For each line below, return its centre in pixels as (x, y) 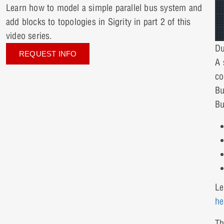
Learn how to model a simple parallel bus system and (104, 8)
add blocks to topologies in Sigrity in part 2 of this (98, 22)
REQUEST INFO (48, 54)
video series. (29, 36)
